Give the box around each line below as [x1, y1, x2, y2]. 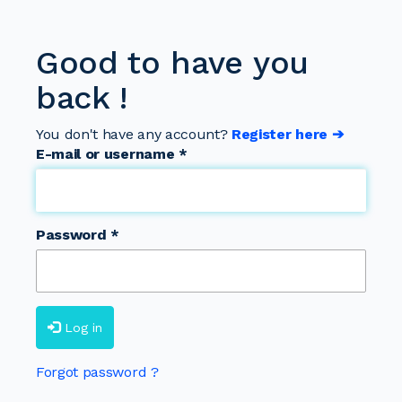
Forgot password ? [36, 363, 159, 381]
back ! [36, 79, 128, 118]
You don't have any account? [36, 126, 232, 144]
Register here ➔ [232, 126, 344, 144]
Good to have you [36, 44, 309, 83]
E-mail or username [36, 145, 179, 163]
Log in [65, 320, 102, 336]
